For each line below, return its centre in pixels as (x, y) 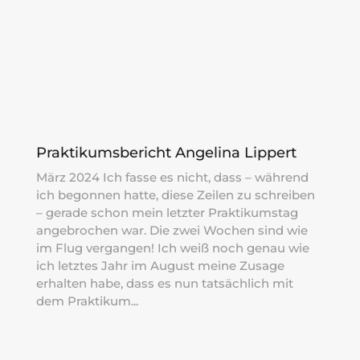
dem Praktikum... (87, 301)
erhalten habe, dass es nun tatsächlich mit (164, 283)
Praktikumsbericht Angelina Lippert (166, 152)
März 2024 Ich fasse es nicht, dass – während (172, 177)
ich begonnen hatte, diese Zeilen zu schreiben (175, 194)
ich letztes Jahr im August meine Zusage (160, 265)
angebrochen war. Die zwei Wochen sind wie (172, 230)
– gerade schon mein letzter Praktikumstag (167, 212)
